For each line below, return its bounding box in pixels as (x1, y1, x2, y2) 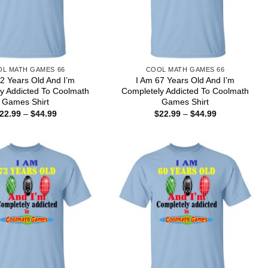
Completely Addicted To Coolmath (121, 86, 249, 96)
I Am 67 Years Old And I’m (136, 75, 235, 85)
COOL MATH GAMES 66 (145, 65, 225, 73)
